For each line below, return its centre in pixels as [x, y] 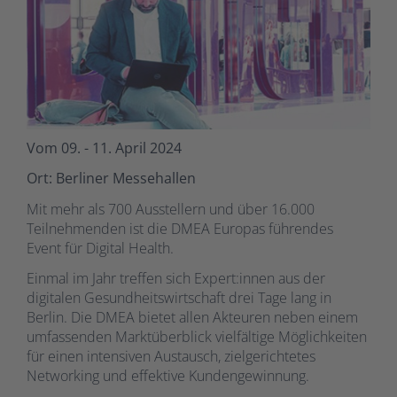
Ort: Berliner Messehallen [111, 179]
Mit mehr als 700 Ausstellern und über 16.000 [171, 209]
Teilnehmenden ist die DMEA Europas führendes [180, 228]
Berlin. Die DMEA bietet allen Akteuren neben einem [192, 318]
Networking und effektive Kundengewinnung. [168, 376]
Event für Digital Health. [100, 248]
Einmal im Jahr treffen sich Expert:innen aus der [176, 279]
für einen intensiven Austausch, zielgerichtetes [171, 357]
